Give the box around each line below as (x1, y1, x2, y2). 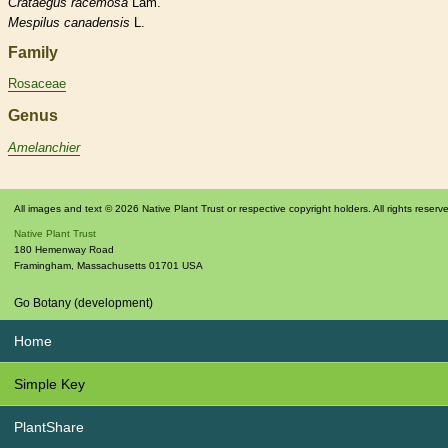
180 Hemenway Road (14, 244, 114, 256)
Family (8, 43, 58, 61)
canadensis (64, 14, 130, 30)
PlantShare (14, 419, 84, 436)
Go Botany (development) (14, 296, 153, 311)
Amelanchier (8, 140, 80, 156)
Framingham (14, 260, 71, 272)
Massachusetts (77, 260, 146, 272)
